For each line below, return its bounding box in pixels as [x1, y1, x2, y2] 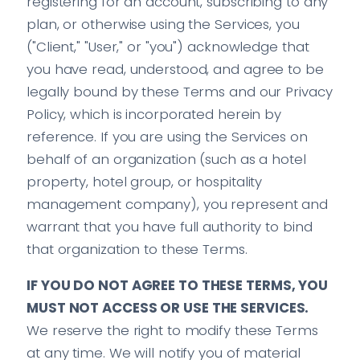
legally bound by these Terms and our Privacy [27, 81, 333, 101]
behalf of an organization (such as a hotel [27, 149, 306, 169]
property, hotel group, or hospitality [27, 171, 263, 191]
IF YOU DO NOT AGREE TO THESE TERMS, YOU [27, 275, 329, 295]
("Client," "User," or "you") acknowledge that [27, 36, 309, 56]
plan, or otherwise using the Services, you [27, 14, 300, 34]
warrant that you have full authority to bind [27, 216, 313, 236]
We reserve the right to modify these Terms [27, 320, 318, 340]
